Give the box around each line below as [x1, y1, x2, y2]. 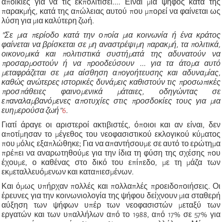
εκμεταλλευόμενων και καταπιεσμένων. [1, 167, 134, 176]
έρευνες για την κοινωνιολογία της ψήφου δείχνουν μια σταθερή [1, 191, 221, 200]
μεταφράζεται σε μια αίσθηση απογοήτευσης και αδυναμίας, [1, 68, 221, 77]
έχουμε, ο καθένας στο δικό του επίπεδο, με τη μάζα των [1, 158, 221, 167]
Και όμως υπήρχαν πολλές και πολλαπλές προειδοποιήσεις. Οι [1, 181, 221, 191]
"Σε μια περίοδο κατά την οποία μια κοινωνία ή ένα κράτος [1, 30, 221, 40]
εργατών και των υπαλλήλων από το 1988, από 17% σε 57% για [1, 210, 221, 219]
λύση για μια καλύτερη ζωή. [1, 16, 94, 25]
